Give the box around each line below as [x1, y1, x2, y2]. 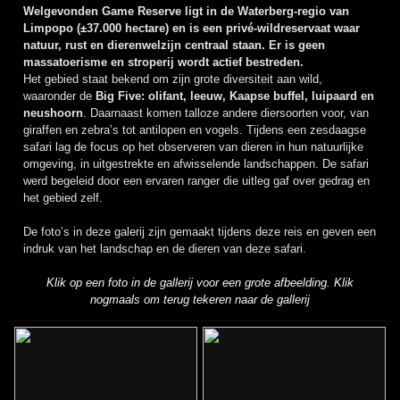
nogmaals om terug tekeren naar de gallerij [90, 292, 310, 306]
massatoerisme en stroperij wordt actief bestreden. [23, 54, 304, 69]
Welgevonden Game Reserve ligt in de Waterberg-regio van [23, 4, 349, 18]
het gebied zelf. [23, 190, 103, 204]
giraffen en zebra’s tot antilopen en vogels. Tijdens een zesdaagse [23, 122, 366, 137]
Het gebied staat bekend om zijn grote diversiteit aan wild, [23, 71, 322, 86]
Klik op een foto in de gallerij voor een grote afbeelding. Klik [46, 275, 354, 289]
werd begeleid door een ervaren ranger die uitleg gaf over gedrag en [23, 173, 370, 187]
